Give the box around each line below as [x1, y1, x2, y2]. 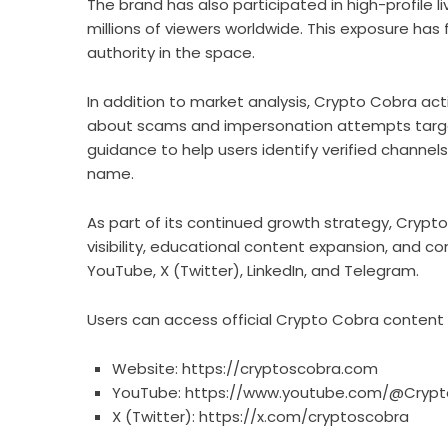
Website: [112, 358, 182, 379]
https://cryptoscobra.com [182, 358, 378, 379]
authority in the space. [87, 42, 255, 63]
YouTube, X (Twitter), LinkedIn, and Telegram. [87, 260, 419, 281]
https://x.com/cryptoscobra [199, 406, 409, 427]
